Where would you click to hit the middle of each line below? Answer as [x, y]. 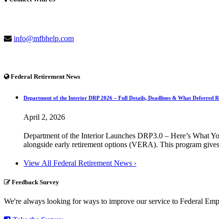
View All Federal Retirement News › [80, 163]
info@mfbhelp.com [44, 39]
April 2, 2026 [44, 117]
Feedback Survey [35, 182]
